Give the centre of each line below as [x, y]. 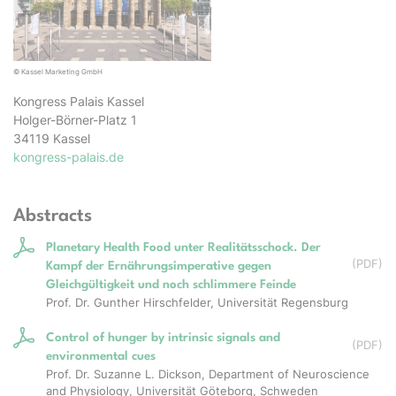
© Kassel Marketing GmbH [58, 71]
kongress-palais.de [69, 156]
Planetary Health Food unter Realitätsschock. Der [183, 247]
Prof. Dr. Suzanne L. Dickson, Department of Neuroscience [208, 373]
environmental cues [101, 356]
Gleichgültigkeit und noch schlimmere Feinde [171, 284]
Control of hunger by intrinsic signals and [163, 337]
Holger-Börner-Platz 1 [75, 119]
